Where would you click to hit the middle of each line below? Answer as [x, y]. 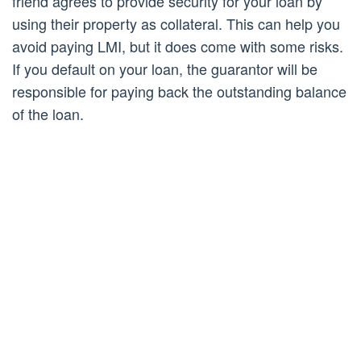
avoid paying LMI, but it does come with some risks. [178, 46]
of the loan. [48, 114]
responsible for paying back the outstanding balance [179, 91]
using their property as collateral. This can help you [176, 24]
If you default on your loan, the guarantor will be [165, 69]
